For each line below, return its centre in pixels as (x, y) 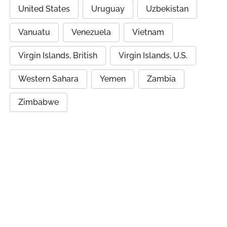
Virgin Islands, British (58, 55)
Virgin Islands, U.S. (153, 55)
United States (44, 9)
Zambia (161, 79)
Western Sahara (48, 79)
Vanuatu (34, 32)
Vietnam (148, 32)
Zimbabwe (39, 102)
